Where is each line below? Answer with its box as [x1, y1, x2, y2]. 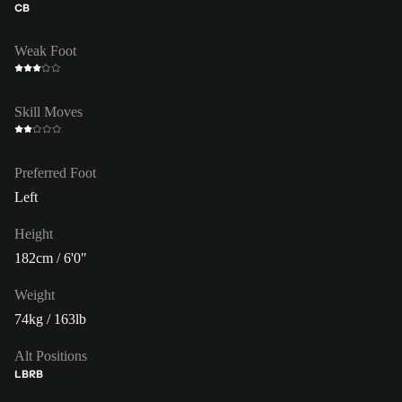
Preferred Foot [14, 164, 96, 180]
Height [14, 225, 53, 241]
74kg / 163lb [14, 310, 86, 327]
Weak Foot [14, 42, 76, 58]
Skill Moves [14, 103, 83, 119]
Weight [14, 286, 55, 302]
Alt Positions [14, 347, 87, 363]
